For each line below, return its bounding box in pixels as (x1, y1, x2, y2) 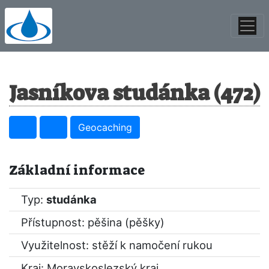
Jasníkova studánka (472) (9, 79, 260, 107)
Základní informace (9, 162, 145, 179)
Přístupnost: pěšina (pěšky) (21, 216, 165, 229)
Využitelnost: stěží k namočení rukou (21, 238, 213, 252)
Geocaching (78, 121, 132, 133)
